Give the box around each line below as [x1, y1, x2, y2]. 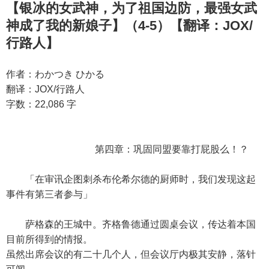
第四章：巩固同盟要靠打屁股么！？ [6, 144, 249, 154]
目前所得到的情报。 [6, 234, 92, 244]
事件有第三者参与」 [6, 189, 92, 199]
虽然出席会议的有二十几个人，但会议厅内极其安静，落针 [6, 249, 256, 259]
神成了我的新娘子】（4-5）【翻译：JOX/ [6, 18, 253, 33]
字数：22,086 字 [6, 99, 76, 109]
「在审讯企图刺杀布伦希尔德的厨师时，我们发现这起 [6, 174, 256, 184]
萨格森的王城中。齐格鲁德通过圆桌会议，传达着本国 [6, 219, 256, 229]
